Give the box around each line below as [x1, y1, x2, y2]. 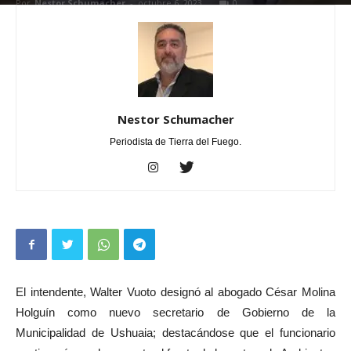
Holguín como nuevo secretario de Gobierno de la [16, 306, 335, 319]
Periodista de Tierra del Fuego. [110, 136, 241, 147]
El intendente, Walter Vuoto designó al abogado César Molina [16, 285, 335, 299]
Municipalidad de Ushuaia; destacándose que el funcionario [16, 326, 335, 339]
